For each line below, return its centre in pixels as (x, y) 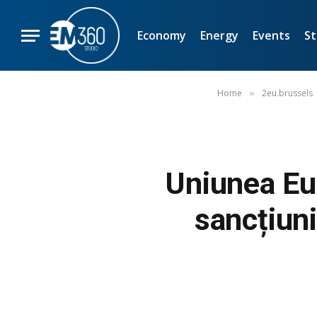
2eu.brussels (287, 93)
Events (271, 35)
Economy (161, 35)
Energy (219, 35)
